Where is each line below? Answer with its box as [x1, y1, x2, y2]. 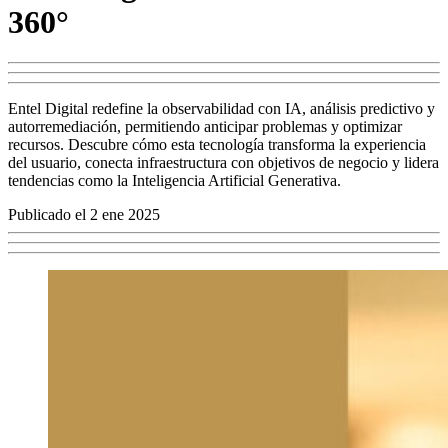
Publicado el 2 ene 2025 [8, 206, 160, 224]
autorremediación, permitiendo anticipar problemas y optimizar [8, 118, 402, 136]
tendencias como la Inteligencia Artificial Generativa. [8, 172, 341, 190]
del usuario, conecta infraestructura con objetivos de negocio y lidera [8, 154, 439, 172]
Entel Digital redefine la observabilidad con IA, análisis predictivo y [8, 100, 435, 118]
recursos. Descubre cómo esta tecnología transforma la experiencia [8, 136, 426, 154]
